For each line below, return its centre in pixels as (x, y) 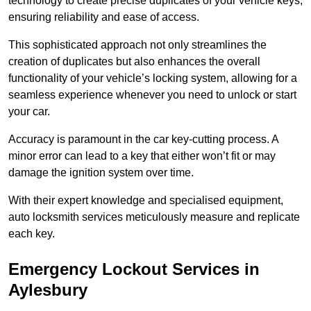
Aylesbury (48, 290)
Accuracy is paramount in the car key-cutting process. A (143, 140)
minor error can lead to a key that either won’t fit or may (142, 156)
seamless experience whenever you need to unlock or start (152, 95)
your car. (29, 112)
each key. (32, 234)
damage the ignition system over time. (102, 173)
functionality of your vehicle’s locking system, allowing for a (153, 78)
